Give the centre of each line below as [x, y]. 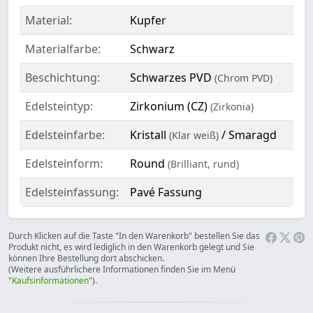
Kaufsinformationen [50, 280]
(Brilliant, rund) [203, 163]
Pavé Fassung [166, 192]
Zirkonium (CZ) [170, 106]
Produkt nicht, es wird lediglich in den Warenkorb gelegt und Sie [131, 247]
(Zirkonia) [232, 106]
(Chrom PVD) [243, 78]
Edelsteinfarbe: [65, 134]
